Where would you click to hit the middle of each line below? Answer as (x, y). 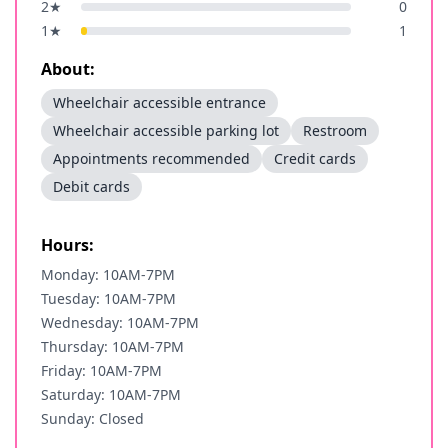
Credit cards (315, 158)
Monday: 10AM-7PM (108, 274)
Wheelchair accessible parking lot (166, 130)
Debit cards (91, 186)
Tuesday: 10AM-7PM (108, 298)
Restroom (335, 130)
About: (68, 69)
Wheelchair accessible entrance (159, 102)
